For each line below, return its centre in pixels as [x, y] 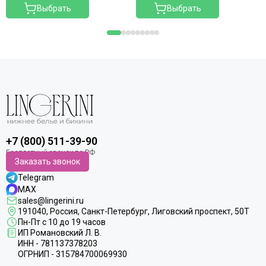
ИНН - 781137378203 [58, 244]
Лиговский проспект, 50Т [200, 212]
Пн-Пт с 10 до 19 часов [62, 222]
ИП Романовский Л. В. [60, 233]
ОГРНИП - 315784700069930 [72, 254]
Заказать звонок [47, 162]
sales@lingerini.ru [51, 201]
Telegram [36, 178]
